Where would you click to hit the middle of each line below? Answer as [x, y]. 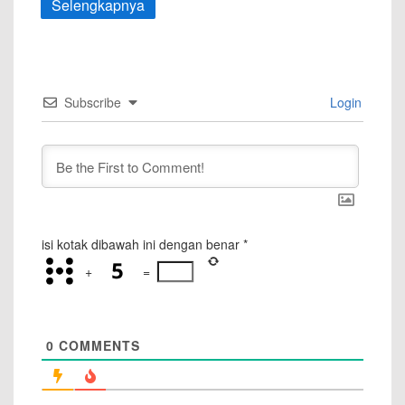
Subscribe [93, 103]
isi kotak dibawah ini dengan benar [141, 245]
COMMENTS [97, 346]
